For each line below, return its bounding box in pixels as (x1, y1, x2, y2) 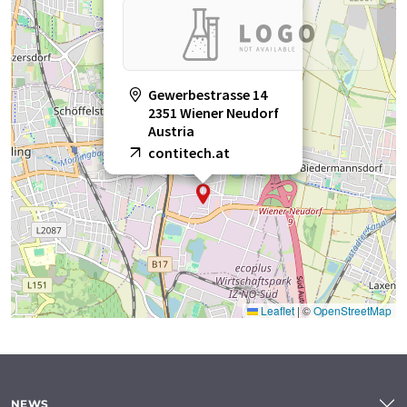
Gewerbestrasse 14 (148, 85, 267, 104)
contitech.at (148, 144, 230, 163)
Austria (148, 122, 194, 141)
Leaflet (258, 303, 294, 319)
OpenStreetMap (313, 303, 392, 319)
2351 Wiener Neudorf (148, 104, 279, 123)
